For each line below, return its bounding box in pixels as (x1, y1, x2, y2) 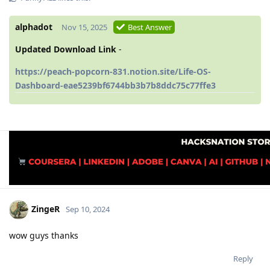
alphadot (15, 20, 52, 33)
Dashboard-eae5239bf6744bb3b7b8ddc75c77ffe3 (15, 79, 216, 91)
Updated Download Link (15, 43, 116, 55)
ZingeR (31, 202, 60, 215)
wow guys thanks (9, 229, 78, 241)
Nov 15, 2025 (61, 21, 107, 33)
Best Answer (128, 21, 172, 33)
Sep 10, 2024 (66, 203, 110, 215)
